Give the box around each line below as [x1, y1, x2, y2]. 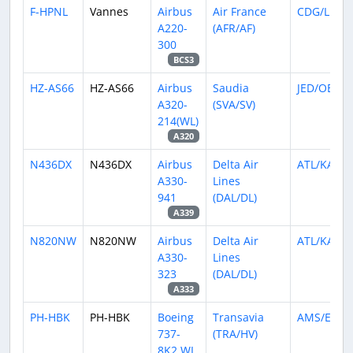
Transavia [213, 310, 264, 325]
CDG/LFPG [297, 4, 349, 19]
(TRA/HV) [213, 326, 258, 341]
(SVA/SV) [213, 97, 255, 112]
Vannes [90, 4, 128, 19]
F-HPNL [30, 4, 68, 19]
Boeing [158, 310, 194, 325]
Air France [213, 4, 266, 19]
